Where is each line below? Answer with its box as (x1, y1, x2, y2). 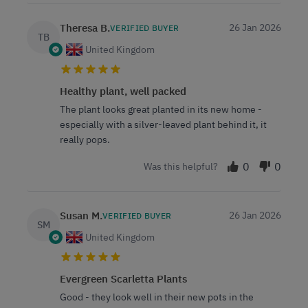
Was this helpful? (144, 159, 218, 173)
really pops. (60, 133, 110, 146)
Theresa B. (60, 21, 110, 34)
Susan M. (60, 208, 102, 222)
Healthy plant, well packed (60, 84, 186, 98)
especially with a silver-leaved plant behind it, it (60, 118, 267, 131)
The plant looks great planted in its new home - (60, 102, 262, 115)
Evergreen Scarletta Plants (60, 272, 187, 285)
